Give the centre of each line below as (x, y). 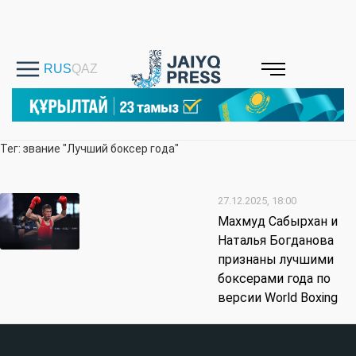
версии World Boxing (278, 298)
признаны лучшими (276, 260)
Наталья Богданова (276, 241)
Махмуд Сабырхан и (278, 222)
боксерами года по (274, 279)
